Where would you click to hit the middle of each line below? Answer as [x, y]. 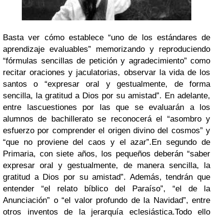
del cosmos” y [182, 130]
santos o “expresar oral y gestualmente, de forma [107, 84]
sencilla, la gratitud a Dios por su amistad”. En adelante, [107, 95]
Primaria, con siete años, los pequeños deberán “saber [107, 154]
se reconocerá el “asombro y [154, 119]
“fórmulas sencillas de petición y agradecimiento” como [107, 61]
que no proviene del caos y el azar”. [79, 142]
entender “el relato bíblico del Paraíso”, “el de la [107, 188]
